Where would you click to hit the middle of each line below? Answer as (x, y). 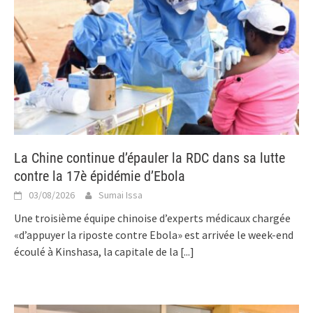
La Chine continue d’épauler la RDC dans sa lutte (150, 158)
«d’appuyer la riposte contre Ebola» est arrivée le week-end (154, 234)
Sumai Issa (121, 195)
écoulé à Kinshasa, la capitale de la (97, 251)
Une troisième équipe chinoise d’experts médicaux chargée (152, 218)
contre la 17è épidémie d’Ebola (100, 176)
